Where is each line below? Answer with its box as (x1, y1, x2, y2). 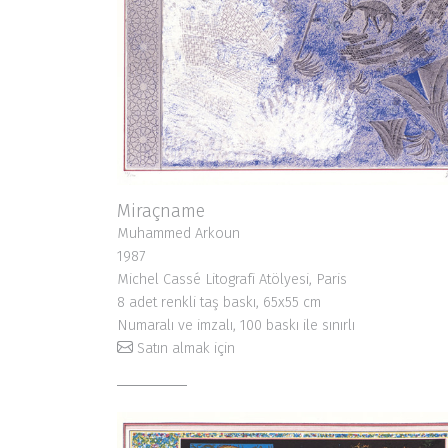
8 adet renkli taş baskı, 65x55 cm (117, 294, 321, 312)
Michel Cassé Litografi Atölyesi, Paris (117, 271, 347, 289)
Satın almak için (137, 340, 235, 358)
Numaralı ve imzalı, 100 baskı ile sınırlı (117, 317, 355, 335)
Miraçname (117, 200, 205, 223)
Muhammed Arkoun (117, 225, 240, 243)
